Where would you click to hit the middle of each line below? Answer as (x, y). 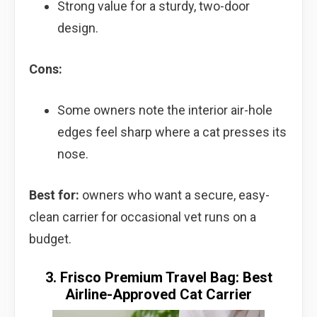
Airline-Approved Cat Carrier (158, 294)
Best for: (54, 195)
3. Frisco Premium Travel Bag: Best (158, 277)
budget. (50, 238)
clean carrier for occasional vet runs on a (143, 217)
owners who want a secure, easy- (174, 195)
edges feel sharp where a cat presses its (172, 132)
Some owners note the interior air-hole (165, 110)
